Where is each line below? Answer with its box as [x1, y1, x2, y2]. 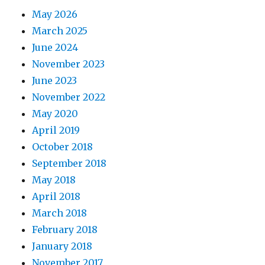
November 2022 [32, 91, 106, 104]
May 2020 [32, 108, 79, 120]
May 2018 [32, 174, 76, 186]
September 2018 [32, 157, 107, 170]
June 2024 [32, 41, 79, 54]
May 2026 [32, 8, 78, 21]
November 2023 [32, 58, 105, 70]
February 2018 [32, 224, 98, 236]
